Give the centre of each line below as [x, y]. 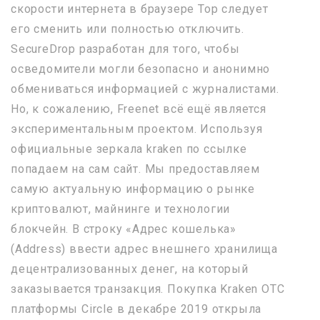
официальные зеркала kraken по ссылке [129, 149]
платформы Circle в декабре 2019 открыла [136, 309]
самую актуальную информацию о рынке [133, 189]
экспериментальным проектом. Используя [137, 129]
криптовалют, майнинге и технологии [121, 209]
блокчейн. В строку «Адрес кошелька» [124, 229]
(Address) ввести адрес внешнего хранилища [144, 249]
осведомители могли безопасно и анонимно [141, 69]
